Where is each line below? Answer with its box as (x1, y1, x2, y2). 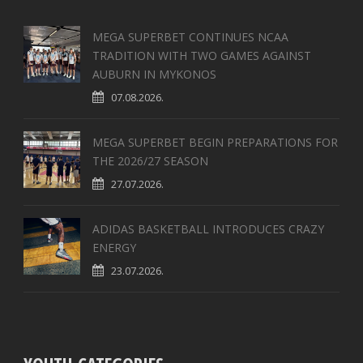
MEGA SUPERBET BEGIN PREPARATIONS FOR (92, 135, 338, 151)
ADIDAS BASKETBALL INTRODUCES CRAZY (92, 221, 324, 237)
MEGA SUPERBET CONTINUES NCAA (92, 29, 288, 45)
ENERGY (92, 240, 136, 256)
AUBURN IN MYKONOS (92, 66, 216, 83)
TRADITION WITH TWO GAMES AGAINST (92, 48, 311, 64)
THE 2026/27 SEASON (92, 153, 208, 169)
